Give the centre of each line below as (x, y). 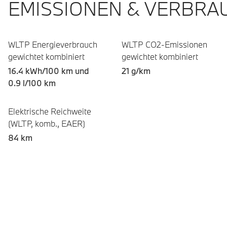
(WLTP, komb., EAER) (47, 123)
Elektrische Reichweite (50, 111)
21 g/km (136, 71)
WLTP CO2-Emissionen (164, 44)
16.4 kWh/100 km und (49, 71)
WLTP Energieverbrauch (53, 44)
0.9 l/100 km (32, 83)
